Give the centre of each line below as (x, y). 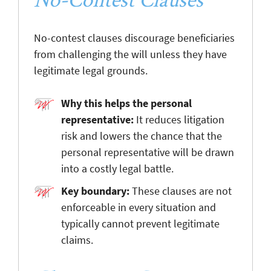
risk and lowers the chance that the (142, 135)
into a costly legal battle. (117, 168)
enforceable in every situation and (139, 207)
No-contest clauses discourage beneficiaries (134, 38)
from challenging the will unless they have (130, 54)
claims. (77, 240)
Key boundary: (95, 191)
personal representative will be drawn (148, 152)
